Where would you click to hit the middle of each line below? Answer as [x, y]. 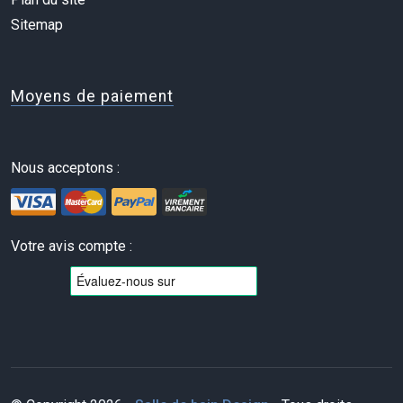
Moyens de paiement [92, 96]
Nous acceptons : [65, 167]
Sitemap [37, 24]
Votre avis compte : [72, 246]
